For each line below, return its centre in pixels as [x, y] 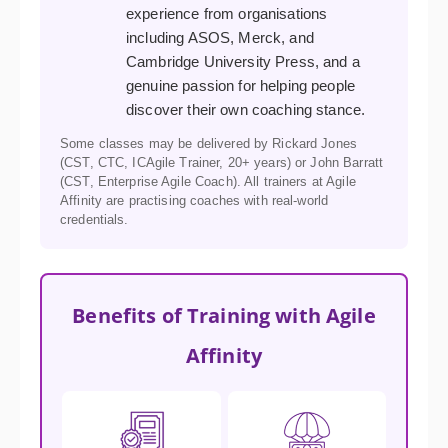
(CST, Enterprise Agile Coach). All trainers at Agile [208, 182]
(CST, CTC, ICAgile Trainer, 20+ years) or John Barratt [222, 163]
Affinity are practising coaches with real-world [194, 201]
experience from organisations [227, 14]
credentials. [94, 220]
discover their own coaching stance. [246, 110]
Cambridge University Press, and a [243, 62]
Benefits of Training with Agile [224, 315]
